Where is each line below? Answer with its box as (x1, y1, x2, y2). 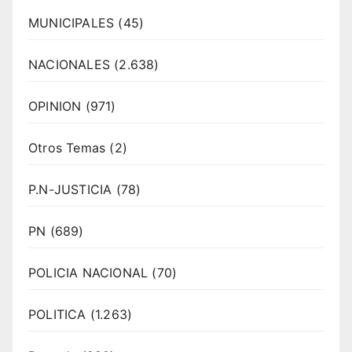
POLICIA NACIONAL (28, 264, 148, 280)
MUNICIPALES (28, 14, 115, 31)
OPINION (28, 97, 82, 114)
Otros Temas (28, 139, 106, 156)
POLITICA (28, 306, 86, 322)
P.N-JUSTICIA (28, 181, 112, 197)
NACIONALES (28, 56, 110, 72)
